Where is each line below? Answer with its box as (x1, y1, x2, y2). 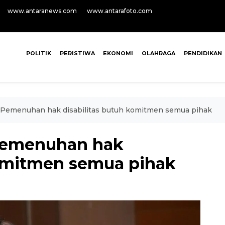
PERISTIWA (59, 50, 95, 57)
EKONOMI (103, 50, 134, 57)
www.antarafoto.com (87, 7, 152, 15)
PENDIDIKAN (183, 50, 222, 57)
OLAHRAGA (142, 50, 176, 57)
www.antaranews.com (8, 7, 77, 15)
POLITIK (26, 50, 51, 57)
